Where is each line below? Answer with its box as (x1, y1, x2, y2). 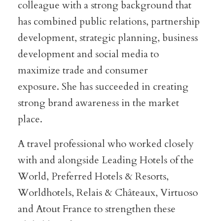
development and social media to (17, 47, 159, 61)
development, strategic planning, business (17, 31, 198, 45)
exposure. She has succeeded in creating (17, 80, 188, 94)
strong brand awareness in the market (17, 96, 179, 110)
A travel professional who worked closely (17, 137, 194, 151)
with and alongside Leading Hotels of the (17, 153, 194, 167)
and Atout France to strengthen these (17, 202, 176, 216)
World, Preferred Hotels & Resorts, (17, 170, 169, 184)
